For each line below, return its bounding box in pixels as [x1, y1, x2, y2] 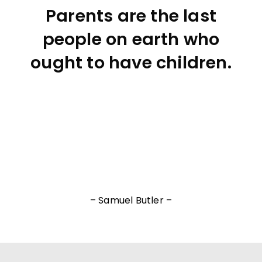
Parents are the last [46, 4, 216, 27]
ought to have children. [30, 51, 232, 74]
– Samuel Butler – [89, 194, 173, 208]
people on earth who [42, 27, 220, 51]
